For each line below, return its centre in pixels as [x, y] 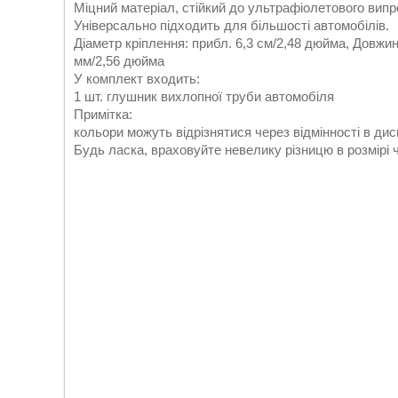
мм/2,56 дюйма [119, 61]
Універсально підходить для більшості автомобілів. [231, 26]
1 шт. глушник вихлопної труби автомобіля [204, 97]
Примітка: [103, 115]
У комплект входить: [137, 79]
